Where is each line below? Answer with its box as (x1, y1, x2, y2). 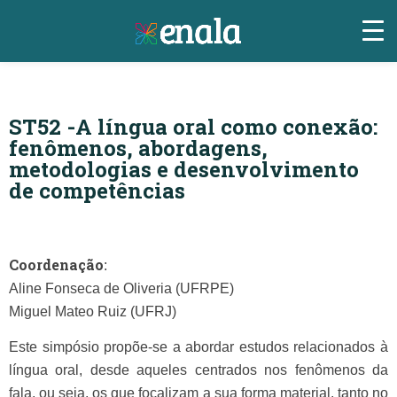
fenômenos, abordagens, (9, 134, 268, 162)
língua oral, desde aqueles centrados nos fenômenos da (9, 362, 388, 378)
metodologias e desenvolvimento (9, 155, 359, 183)
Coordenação (9, 255, 104, 274)
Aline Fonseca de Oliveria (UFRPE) (9, 281, 234, 296)
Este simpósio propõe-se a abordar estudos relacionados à (9, 339, 388, 355)
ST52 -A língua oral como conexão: (9, 113, 378, 141)
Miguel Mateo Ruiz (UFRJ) (9, 304, 176, 319)
